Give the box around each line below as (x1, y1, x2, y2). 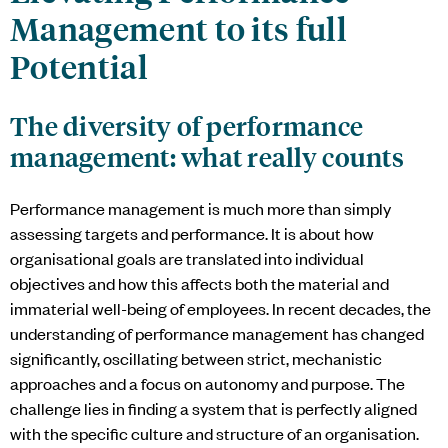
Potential (10, 44, 148, 87)
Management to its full (10, 6, 348, 49)
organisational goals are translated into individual (10, 246, 364, 269)
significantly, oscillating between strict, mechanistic (10, 346, 382, 369)
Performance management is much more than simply (10, 196, 391, 219)
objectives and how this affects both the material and (10, 271, 389, 294)
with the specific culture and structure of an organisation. (10, 421, 419, 444)
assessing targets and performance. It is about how (10, 221, 374, 244)
